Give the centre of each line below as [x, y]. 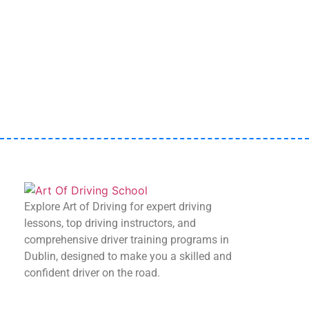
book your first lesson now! [154, 39]
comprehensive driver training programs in [127, 239]
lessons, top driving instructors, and [110, 223]
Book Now [154, 73]
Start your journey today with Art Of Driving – [154, 23]
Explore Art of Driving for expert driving [118, 206]
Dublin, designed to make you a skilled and [128, 256]
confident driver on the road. [92, 272]
